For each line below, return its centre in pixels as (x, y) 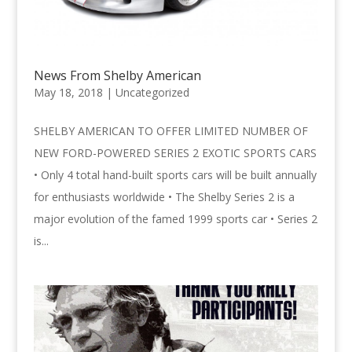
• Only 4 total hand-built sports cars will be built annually (175, 175)
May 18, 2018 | (74, 93)
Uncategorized (152, 93)
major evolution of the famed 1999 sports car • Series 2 (175, 219)
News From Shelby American (117, 76)
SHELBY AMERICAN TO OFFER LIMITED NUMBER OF (170, 131)
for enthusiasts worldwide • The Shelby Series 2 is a (164, 197)
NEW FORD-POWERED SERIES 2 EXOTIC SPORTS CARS (175, 153)
